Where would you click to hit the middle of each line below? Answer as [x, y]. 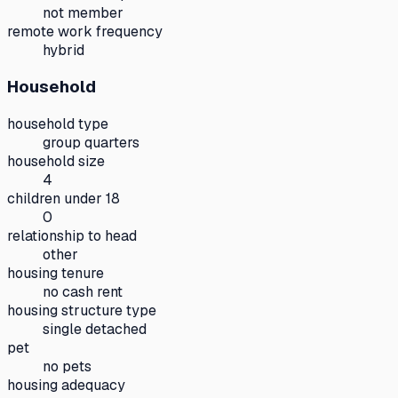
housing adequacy [66, 385]
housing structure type [82, 310]
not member [83, 12]
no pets [67, 366]
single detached [95, 329]
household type [58, 124]
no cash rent [83, 292]
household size [56, 161]
